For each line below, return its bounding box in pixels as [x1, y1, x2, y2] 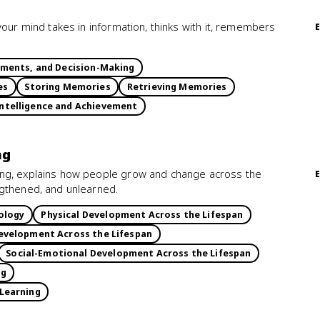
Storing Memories [24, 80, 111, 93]
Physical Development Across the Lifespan [41, 208, 244, 221]
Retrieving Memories [126, 80, 227, 93]
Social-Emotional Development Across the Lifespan [6, 246, 251, 259]
